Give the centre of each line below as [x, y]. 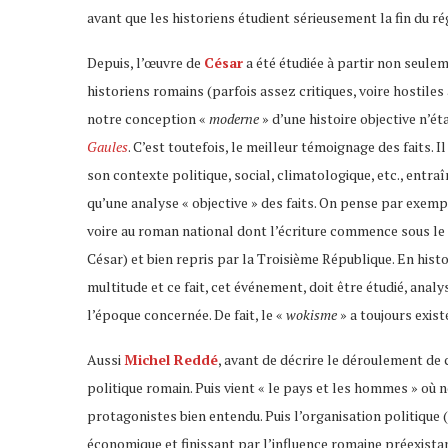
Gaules [107, 146]
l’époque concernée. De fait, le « [185, 314]
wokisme [310, 314]
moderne [234, 118]
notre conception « [146, 118]
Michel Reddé [171, 359]
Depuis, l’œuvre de [145, 62]
